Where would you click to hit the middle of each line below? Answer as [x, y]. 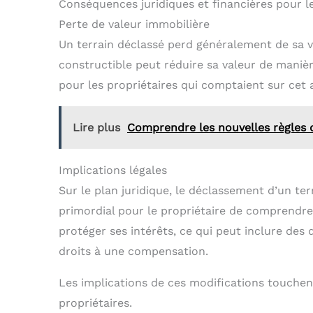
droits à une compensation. [133, 252]
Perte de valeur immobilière [134, 24]
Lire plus [96, 128]
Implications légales [113, 170]
